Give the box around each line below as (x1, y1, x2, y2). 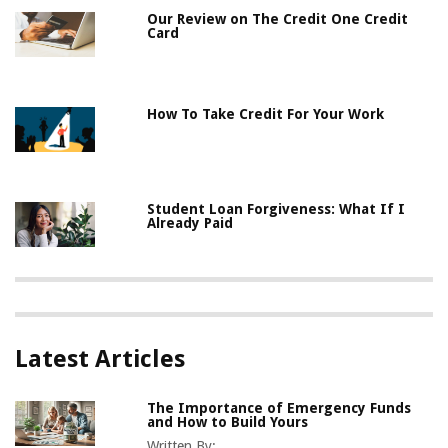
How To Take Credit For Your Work (147, 106, 385, 123)
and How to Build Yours (147, 414, 309, 431)
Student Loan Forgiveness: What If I (147, 201, 406, 218)
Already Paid (147, 215, 234, 232)
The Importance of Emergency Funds (147, 400, 412, 417)
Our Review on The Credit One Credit (147, 11, 409, 28)
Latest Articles (15, 345, 185, 374)
